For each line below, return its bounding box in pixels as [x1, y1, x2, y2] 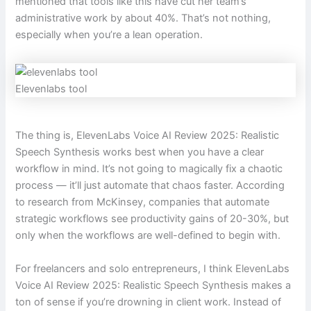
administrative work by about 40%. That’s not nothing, [15, 11, 271, 24]
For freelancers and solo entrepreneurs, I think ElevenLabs [15, 262, 290, 275]
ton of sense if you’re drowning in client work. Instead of [15, 295, 282, 308]
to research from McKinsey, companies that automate [15, 196, 270, 209]
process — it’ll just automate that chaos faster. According [15, 179, 285, 192]
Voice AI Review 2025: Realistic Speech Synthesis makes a [15, 278, 292, 292]
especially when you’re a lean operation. [15, 28, 203, 41]
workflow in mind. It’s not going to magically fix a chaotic [15, 162, 283, 176]
